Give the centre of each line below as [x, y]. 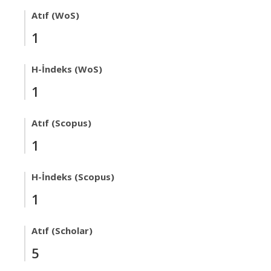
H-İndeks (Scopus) [73, 177]
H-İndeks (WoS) [67, 69]
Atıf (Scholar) [62, 230]
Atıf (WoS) [55, 15]
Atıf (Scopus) [61, 123]
